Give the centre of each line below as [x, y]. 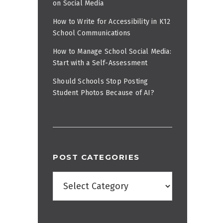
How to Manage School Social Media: [112, 52]
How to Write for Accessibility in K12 [112, 22]
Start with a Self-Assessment [100, 63]
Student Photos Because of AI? [104, 93]
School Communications [92, 33]
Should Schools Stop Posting [101, 82]
